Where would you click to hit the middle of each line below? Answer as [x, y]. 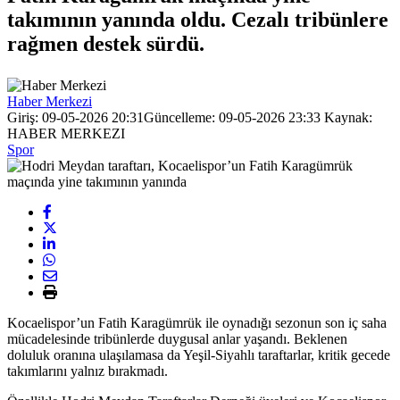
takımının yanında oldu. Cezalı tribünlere [198, 19]
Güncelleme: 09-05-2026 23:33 [232, 117]
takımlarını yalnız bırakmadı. [87, 371]
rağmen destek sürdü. [106, 43]
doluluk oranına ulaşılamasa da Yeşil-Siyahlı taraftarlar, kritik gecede [199, 354]
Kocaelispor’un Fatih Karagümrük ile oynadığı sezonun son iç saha [197, 322]
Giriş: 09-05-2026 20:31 [75, 117]
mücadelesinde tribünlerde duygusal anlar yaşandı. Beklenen [177, 338]
